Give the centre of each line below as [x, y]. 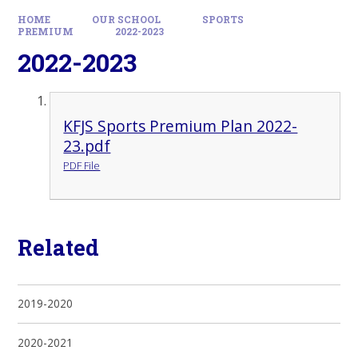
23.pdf [87, 146]
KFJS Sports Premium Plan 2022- [181, 126]
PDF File [82, 166]
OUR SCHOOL [126, 19]
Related [59, 247]
